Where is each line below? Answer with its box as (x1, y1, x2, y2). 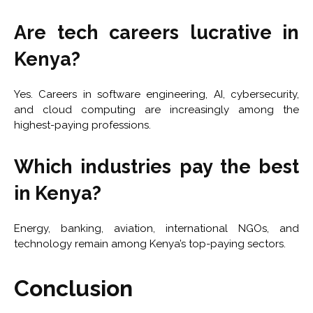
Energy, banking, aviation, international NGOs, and (14, 222, 299, 235)
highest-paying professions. (14, 119, 151, 132)
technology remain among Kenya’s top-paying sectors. (14, 238, 286, 251)
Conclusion (14, 275, 133, 302)
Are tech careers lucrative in (14, 22, 299, 44)
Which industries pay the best (14, 156, 299, 178)
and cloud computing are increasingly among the (14, 103, 299, 117)
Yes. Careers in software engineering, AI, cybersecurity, (14, 88, 299, 101)
